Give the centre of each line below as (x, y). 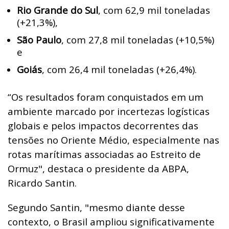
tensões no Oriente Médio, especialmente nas (113, 140)
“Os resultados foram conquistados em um (106, 97)
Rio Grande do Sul (58, 10)
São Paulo (39, 39)
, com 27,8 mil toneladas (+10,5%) (138, 39)
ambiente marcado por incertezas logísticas (109, 111)
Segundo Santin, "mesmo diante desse (96, 207)
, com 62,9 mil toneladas (154, 10)
